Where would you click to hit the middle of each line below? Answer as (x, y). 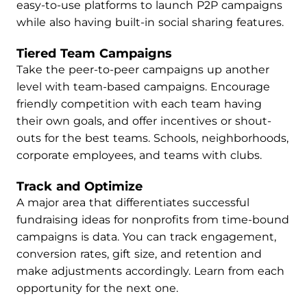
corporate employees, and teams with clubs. (139, 155)
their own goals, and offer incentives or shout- (144, 121)
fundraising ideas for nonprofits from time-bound (153, 220)
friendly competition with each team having (139, 104)
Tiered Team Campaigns (94, 53)
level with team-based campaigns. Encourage (143, 87)
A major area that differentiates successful (133, 202)
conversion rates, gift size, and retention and (139, 254)
